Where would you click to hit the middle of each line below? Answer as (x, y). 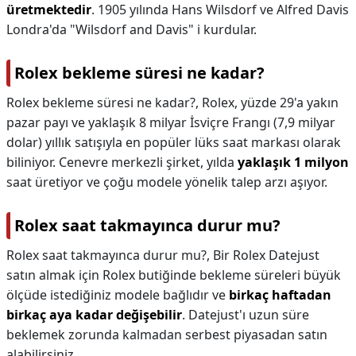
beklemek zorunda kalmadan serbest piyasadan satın (167, 335)
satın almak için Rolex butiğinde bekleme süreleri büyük (174, 275)
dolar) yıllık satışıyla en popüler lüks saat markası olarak (174, 142)
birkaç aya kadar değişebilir (94, 315)
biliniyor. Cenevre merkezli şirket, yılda (122, 162)
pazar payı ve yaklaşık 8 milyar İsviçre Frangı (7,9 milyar (171, 122)
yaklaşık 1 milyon (293, 162)
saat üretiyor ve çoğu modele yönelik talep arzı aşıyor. (167, 182)
